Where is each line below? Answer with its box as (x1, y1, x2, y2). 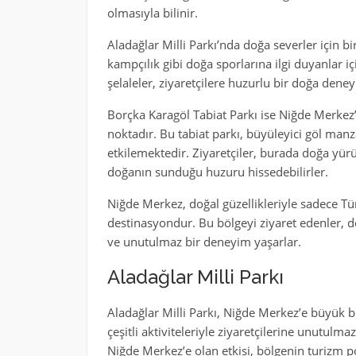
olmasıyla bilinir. (106, 5, 198, 21)
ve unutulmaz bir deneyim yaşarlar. (106, 234, 301, 250)
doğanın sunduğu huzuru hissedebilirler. (106, 164, 328, 180)
